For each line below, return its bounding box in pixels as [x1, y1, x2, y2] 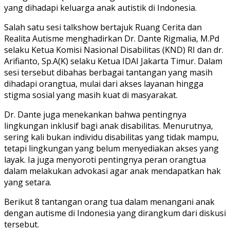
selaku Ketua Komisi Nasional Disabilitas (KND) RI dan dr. [4, 44, 223, 56]
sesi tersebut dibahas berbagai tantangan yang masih [4, 67, 213, 79]
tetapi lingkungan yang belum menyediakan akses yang [4, 143, 219, 155]
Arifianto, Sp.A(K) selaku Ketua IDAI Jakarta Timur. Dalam [4, 55, 222, 67]
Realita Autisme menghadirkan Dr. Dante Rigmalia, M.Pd [4, 33, 219, 45]
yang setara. [4, 177, 51, 188]
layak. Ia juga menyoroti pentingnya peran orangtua [4, 154, 206, 166]
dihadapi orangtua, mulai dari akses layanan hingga [4, 78, 203, 90]
